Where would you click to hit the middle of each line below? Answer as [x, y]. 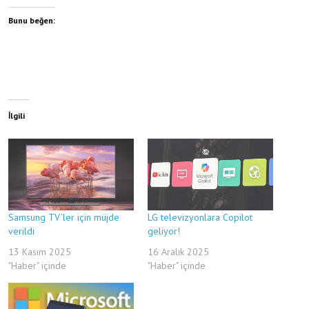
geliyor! [164, 231]
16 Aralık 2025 [178, 251]
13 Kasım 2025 [40, 251]
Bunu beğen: [32, 20]
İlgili [17, 115]
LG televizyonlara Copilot [200, 217]
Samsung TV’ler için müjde [64, 217]
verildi [21, 231]
